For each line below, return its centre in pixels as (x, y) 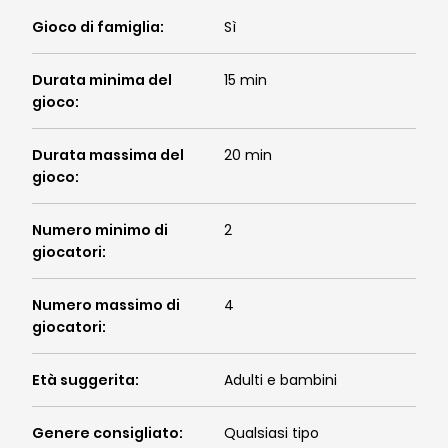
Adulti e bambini (280, 380)
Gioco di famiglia (96, 27)
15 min (245, 80)
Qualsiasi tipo (271, 433)
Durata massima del (108, 155)
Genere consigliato (105, 433)
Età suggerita (83, 380)
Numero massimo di (106, 305)
